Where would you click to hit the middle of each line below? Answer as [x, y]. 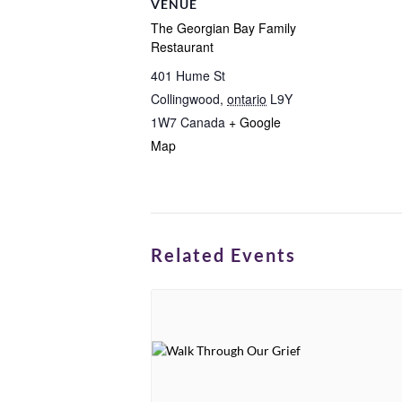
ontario [247, 99]
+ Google [255, 122]
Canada [203, 122]
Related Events [223, 255]
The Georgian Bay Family [223, 28]
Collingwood [185, 99]
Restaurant [182, 47]
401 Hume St [188, 75]
